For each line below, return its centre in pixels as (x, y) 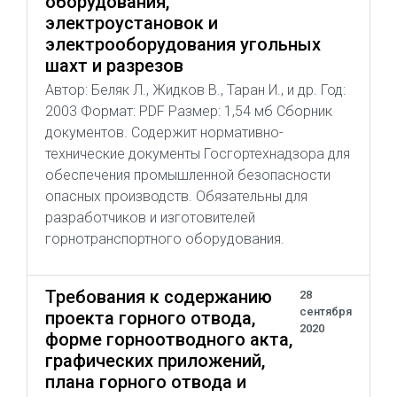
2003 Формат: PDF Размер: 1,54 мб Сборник (189, 111)
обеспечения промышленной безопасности (188, 175)
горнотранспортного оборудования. (165, 239)
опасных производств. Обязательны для (176, 196)
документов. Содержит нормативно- (164, 132)
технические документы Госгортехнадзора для (198, 154)
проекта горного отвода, (150, 318)
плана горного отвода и (146, 382)
